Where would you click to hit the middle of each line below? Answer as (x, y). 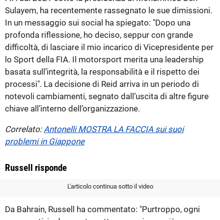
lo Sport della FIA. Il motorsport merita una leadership (104, 59)
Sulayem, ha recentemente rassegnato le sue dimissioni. (109, 10)
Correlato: (24, 129)
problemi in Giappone (45, 141)
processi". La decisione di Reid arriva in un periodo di (102, 84)
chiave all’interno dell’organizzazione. (72, 108)
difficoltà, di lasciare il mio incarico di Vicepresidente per (109, 47)
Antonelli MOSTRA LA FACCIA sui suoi (114, 129)
